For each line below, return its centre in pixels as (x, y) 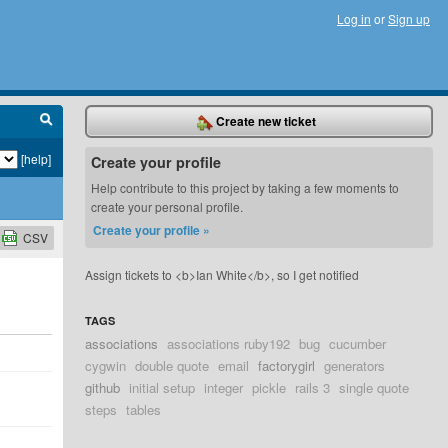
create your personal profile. (167, 206)
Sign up (409, 18)
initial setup (162, 387)
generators (355, 365)
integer (224, 387)
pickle (269, 387)
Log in (354, 18)
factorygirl (287, 365)
